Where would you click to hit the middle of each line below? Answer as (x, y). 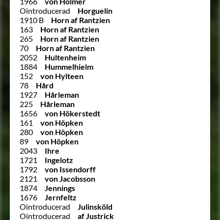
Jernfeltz (61, 197)
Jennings (60, 188)
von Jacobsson (70, 178)
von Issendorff (70, 169)
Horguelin (95, 10)
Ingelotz (59, 160)
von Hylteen (62, 76)
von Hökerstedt (72, 113)
